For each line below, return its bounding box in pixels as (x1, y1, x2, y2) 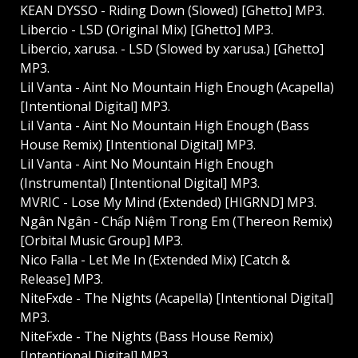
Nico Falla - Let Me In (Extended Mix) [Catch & (20, 251, 290, 269)
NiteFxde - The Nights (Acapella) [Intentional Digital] (20, 289, 333, 308)
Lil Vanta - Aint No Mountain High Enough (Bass (20, 117, 309, 135)
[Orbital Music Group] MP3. (20, 232, 183, 250)
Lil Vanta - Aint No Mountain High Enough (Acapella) (20, 78, 334, 97)
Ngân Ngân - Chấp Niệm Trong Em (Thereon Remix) (20, 213, 332, 231)
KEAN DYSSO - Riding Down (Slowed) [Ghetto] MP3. (20, 2, 324, 20)
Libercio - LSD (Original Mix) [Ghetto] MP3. (20, 21, 273, 39)
